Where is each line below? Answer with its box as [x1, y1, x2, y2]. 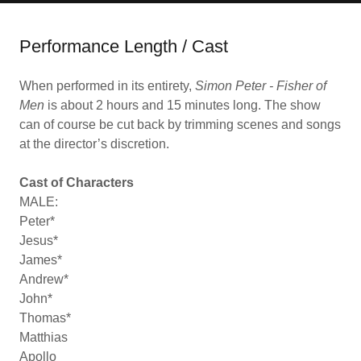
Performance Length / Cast [19, 36, 228, 56]
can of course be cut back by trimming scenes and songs [19, 118, 341, 131]
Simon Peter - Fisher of [195, 79, 326, 93]
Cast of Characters [19, 176, 134, 189]
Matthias [19, 330, 68, 344]
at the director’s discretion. [19, 137, 169, 151]
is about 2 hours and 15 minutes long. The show [44, 98, 321, 112]
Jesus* [19, 234, 58, 247]
